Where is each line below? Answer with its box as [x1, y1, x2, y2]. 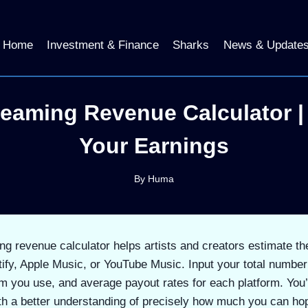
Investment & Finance [46, 38, 159, 52]
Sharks [173, 38, 210, 52]
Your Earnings [79, 133, 229, 158]
